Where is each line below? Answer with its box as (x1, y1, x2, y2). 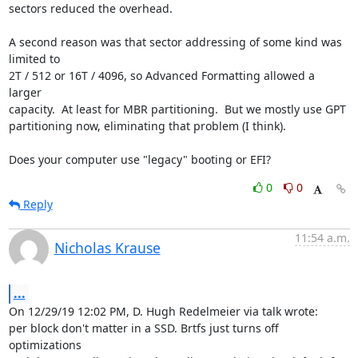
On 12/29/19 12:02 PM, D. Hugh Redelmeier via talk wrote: (8, 304, 318, 319)
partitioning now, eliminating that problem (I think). (8, 118, 286, 133)
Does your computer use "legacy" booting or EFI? (8, 152, 271, 167)
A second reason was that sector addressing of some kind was (8, 34, 342, 50)
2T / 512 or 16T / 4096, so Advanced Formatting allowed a (8, 68, 315, 83)
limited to (8, 51, 60, 66)
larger (8, 85, 42, 100)
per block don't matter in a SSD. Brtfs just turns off (8, 320, 279, 336)
